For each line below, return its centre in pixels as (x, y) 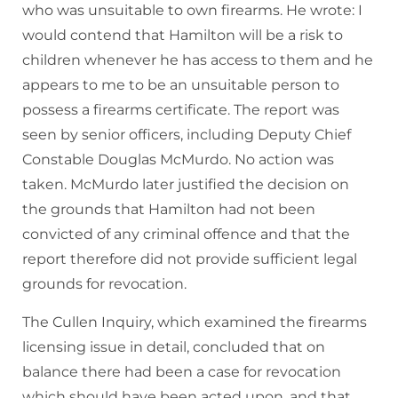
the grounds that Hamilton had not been (169, 210)
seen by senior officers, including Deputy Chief (187, 135)
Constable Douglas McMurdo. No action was (178, 160)
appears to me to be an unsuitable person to (181, 85)
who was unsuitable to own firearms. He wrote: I (192, 11)
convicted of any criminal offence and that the (186, 235)
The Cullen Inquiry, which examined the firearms (195, 322)
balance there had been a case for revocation (182, 372)
